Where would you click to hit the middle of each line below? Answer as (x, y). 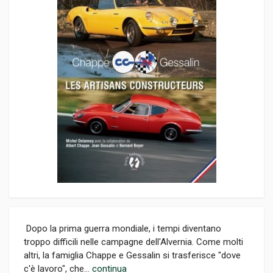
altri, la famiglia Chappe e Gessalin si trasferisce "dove (132, 255)
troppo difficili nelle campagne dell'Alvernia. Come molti (133, 242)
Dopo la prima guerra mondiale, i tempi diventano (122, 229)
